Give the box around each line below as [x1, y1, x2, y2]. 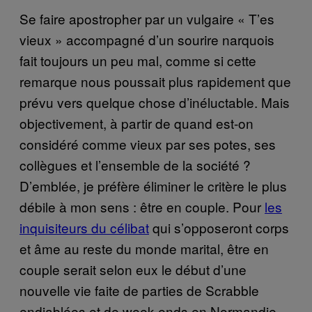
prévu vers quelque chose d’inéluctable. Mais [19, 92, 290, 111]
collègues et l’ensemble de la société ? [19, 155, 251, 174]
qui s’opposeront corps [149, 217, 289, 237]
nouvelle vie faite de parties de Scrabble [19, 280, 259, 299]
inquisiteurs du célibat [19, 217, 149, 237]
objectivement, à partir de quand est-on [19, 113, 253, 132]
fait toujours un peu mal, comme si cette [19, 50, 256, 70]
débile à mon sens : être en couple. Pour [19, 196, 265, 216]
